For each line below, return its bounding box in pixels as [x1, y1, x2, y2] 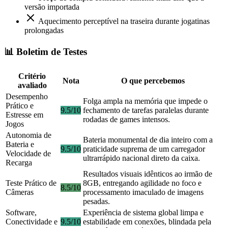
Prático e [6, 101, 34, 110]
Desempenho [6, 92, 48, 101]
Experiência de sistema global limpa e [83, 208, 204, 217]
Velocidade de [6, 149, 51, 158]
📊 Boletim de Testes [4, 46, 87, 57]
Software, [6, 208, 37, 217]
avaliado [17, 81, 47, 90]
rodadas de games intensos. [83, 115, 170, 124]
